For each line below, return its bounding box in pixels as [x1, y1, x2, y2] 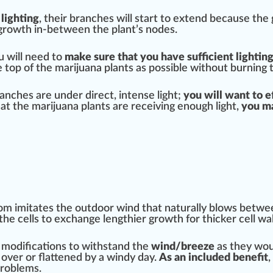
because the [207, 13, 271, 25]
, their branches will [39, 13, 135, 25]
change [66, 214, 101, 225]
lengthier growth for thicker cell [101, 214, 258, 225]
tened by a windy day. [58, 252, 159, 264]
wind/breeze [151, 241, 214, 253]
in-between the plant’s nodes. [32, 24, 177, 36]
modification [1, 241, 62, 253]
